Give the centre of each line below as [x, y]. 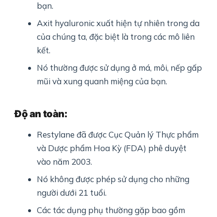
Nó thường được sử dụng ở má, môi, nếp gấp [120, 67]
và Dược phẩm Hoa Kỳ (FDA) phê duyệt [112, 148]
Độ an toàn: [41, 114]
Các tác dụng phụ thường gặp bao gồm [111, 210]
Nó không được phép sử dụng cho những [113, 179]
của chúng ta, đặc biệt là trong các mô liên [116, 36]
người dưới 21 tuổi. [72, 192]
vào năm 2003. [65, 161]
